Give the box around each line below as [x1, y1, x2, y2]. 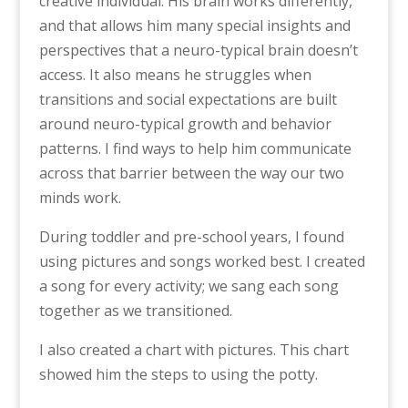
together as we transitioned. [38, 301, 232, 321]
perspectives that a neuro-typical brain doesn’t [38, 40, 358, 60]
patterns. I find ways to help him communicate [38, 138, 352, 158]
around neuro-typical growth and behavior [38, 114, 331, 134]
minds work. [38, 188, 121, 208]
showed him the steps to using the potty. [38, 364, 318, 384]
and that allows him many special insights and [38, 15, 351, 36]
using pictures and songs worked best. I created [38, 251, 365, 271]
